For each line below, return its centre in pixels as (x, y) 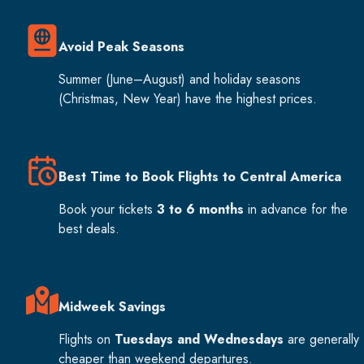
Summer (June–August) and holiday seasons (180, 79)
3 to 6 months (200, 209)
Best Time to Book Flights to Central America (200, 176)
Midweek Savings (112, 306)
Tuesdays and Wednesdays (199, 339)
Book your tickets (108, 209)
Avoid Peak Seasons (121, 46)
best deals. (89, 228)
